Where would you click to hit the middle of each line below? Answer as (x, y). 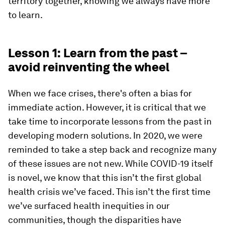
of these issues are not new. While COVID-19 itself (110, 163)
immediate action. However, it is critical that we (107, 107)
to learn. (25, 15)
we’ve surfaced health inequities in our (89, 206)
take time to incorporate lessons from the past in (110, 121)
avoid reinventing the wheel (89, 67)
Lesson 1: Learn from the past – (97, 53)
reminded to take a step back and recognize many (112, 149)
